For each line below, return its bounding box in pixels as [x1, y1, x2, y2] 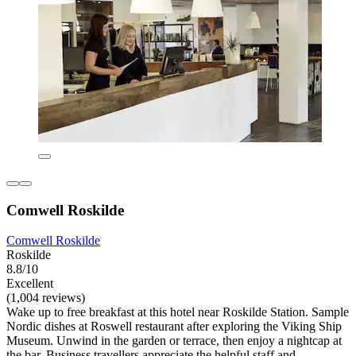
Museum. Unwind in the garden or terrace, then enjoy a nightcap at [6, 334, 342, 348]
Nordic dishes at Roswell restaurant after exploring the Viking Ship [6, 319, 342, 334]
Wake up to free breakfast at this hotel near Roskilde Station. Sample [6, 305, 349, 319]
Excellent [6, 277, 53, 291]
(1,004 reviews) [6, 291, 85, 305]
